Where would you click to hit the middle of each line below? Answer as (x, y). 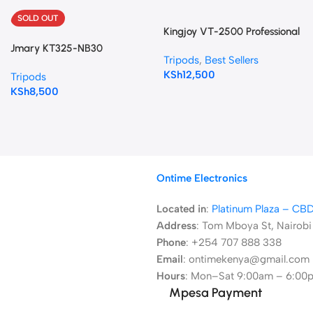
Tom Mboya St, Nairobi (257, 225)
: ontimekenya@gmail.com (246, 259)
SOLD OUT (37, 18)
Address (176, 225)
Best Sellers (231, 60)
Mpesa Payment (216, 292)
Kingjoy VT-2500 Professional (231, 31)
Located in (181, 209)
